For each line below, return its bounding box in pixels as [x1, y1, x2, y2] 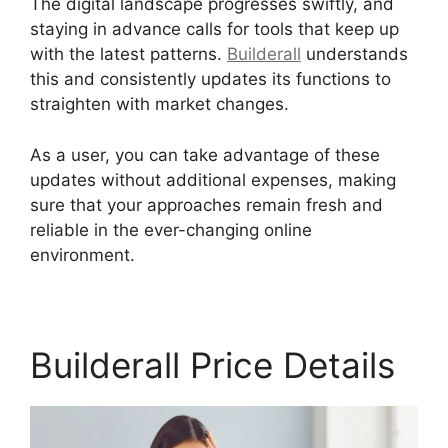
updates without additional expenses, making [30, 169, 396, 190]
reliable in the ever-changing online [30, 219, 312, 240]
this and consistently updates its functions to [30, 69, 391, 90]
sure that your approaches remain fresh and [30, 194, 383, 215]
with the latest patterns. [30, 44, 227, 65]
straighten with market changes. [30, 94, 289, 115]
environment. [30, 244, 135, 265]
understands [301, 44, 408, 65]
